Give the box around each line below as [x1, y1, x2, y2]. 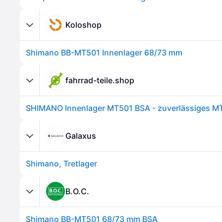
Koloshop [65, 19, 102, 30]
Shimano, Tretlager [26, 159, 97, 168]
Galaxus [65, 130, 96, 141]
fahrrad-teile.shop [65, 75, 134, 85]
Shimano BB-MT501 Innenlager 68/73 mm [26, 48, 182, 57]
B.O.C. [65, 186, 89, 196]
